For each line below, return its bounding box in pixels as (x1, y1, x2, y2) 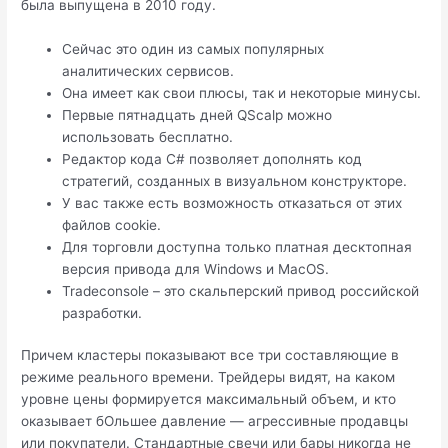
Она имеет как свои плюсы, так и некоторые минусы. (62, 84, 422, 101)
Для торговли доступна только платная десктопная (62, 238, 413, 255)
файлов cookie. (62, 216, 162, 233)
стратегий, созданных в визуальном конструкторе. (62, 172, 408, 189)
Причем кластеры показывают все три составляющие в (21, 347, 400, 364)
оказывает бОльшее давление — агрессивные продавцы (21, 413, 409, 430)
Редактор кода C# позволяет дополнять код (62, 150, 363, 167)
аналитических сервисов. (62, 62, 235, 79)
